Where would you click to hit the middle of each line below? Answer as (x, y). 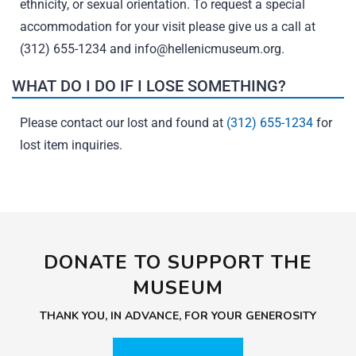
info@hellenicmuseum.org (208, 49)
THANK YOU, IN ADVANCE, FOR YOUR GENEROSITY (178, 316)
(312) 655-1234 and (77, 49)
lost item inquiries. (71, 145)
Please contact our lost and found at (123, 123)
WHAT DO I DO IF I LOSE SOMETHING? (149, 86)
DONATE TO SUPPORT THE (178, 262)
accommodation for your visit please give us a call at (168, 27)
